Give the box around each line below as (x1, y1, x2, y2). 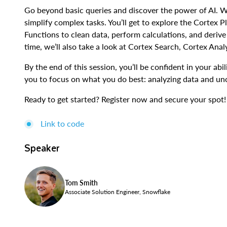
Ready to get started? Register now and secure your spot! (24, 94, 226, 104)
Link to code (41, 119, 84, 128)
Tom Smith (65, 178, 98, 187)
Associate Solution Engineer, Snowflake (65, 187, 170, 196)
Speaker (24, 140, 60, 156)
